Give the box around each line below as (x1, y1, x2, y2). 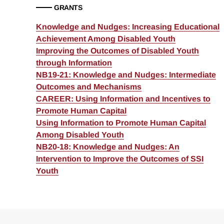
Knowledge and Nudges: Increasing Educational (36, 22, 219, 31)
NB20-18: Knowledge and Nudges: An (36, 142, 179, 151)
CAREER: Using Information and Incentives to (36, 94, 210, 103)
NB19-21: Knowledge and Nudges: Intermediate (36, 70, 216, 79)
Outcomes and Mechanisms (36, 82, 141, 91)
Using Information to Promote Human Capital (36, 118, 206, 127)
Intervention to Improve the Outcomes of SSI (36, 154, 203, 163)
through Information (36, 58, 112, 67)
